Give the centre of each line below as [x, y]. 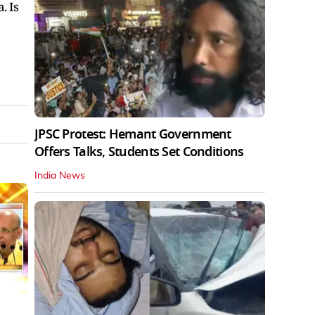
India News [60, 175]
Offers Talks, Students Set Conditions [139, 152]
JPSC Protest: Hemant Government [133, 134]
